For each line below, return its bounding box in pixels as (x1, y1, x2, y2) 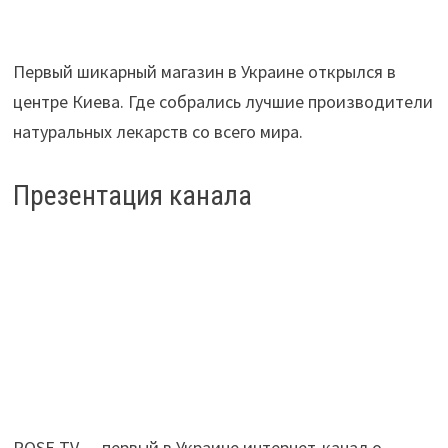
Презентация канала (13, 179, 253, 213)
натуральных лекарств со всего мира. (13, 120, 304, 144)
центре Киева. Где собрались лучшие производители (13, 90, 434, 114)
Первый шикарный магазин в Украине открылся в (13, 60, 397, 84)
